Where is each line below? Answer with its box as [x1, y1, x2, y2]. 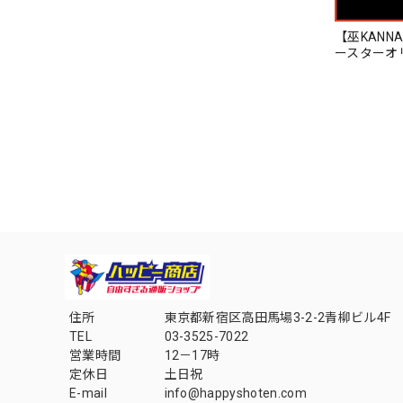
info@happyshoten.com [164, 385, 307, 400]
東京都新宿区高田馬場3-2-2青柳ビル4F [164, 309, 391, 325]
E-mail [69, 385, 107, 400]
